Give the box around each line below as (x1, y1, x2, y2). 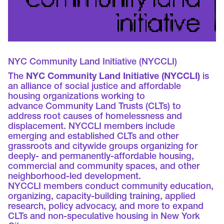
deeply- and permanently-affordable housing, (8, 152, 194, 162)
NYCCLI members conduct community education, (8, 182, 214, 192)
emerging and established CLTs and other (8, 132, 179, 142)
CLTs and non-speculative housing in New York (8, 212, 200, 222)
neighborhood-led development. (8, 172, 141, 182)
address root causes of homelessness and (8, 112, 182, 122)
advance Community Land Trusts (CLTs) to (8, 102, 181, 112)
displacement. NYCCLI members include (8, 122, 175, 132)
